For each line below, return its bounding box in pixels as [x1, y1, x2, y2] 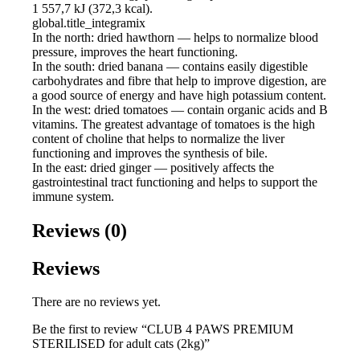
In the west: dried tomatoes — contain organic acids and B [32, 102, 328, 117]
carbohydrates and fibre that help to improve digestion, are [32, 73, 326, 88]
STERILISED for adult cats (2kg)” [32, 337, 210, 351]
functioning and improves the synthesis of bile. [32, 145, 268, 160]
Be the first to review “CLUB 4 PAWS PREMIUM [32, 322, 293, 337]
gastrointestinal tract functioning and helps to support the [32, 174, 317, 189]
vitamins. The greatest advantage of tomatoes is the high [32, 117, 315, 131]
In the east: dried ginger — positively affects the [32, 160, 274, 174]
